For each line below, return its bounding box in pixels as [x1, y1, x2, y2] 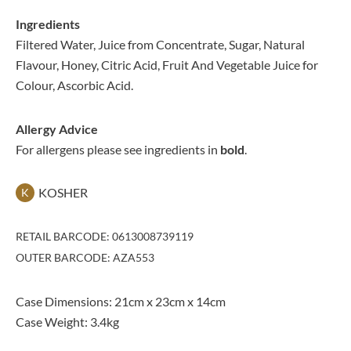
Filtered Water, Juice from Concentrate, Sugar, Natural [16, 37, 305, 52]
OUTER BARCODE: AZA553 [16, 251, 154, 264]
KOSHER [38, 185, 88, 200]
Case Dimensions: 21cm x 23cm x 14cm [16, 294, 226, 309]
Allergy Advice [16, 121, 98, 136]
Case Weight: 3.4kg [16, 314, 119, 329]
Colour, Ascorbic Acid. [16, 78, 133, 92]
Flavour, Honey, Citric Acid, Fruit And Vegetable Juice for [16, 57, 318, 72]
